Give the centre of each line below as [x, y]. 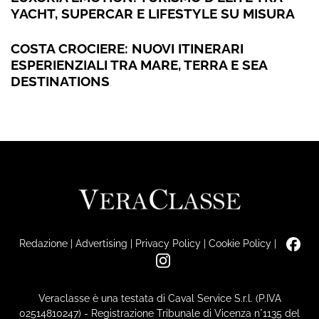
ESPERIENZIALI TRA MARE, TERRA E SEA [139, 65]
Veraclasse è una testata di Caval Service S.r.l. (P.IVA [159, 298]
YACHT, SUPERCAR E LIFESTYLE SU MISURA [153, 14]
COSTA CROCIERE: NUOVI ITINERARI [127, 49]
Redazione [43, 244]
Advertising [101, 244]
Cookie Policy [240, 244]
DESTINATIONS [60, 82]
